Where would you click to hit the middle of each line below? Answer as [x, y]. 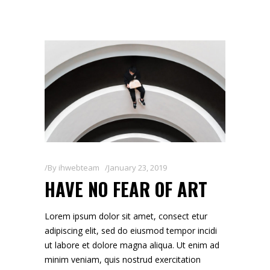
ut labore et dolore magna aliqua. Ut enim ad [132, 245]
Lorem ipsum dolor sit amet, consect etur [126, 216]
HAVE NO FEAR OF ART [126, 189]
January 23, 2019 [137, 168]
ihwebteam [79, 168]
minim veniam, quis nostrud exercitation [123, 260]
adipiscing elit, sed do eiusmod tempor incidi [131, 231]
